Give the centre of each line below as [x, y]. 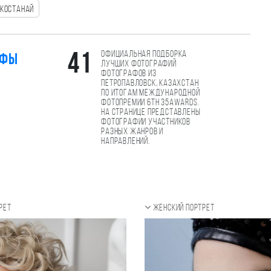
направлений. [126, 142]
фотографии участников [146, 122]
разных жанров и [132, 132]
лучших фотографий [139, 64]
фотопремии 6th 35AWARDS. [150, 103]
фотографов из [129, 74]
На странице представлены [151, 113]
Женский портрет [184, 208]
